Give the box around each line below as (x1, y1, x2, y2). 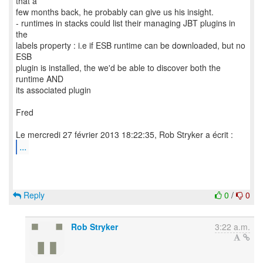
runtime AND (16, 73, 63, 85)
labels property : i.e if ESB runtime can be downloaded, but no (16, 39, 245, 51)
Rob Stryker (71, 221, 118, 232)
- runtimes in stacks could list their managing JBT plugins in (16, 17, 235, 29)
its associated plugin (16, 84, 91, 96)
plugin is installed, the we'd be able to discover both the (16, 62, 221, 73)
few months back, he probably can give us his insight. (16, 6, 214, 18)
